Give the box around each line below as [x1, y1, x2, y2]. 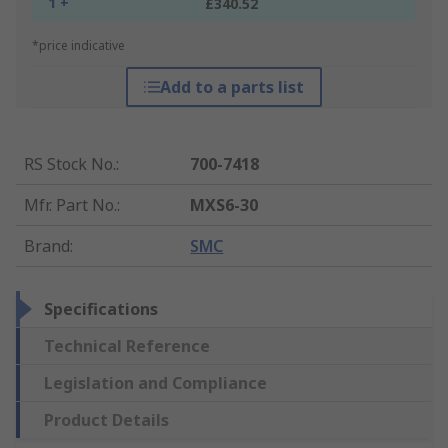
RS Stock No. [24, 153, 116, 176]
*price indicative [32, 37, 125, 55]
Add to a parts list [159, 76, 304, 99]
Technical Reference [44, 335, 210, 358]
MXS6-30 [190, 194, 259, 217]
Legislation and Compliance [44, 372, 267, 395]
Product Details [44, 409, 169, 432]
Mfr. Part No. [24, 194, 117, 217]
